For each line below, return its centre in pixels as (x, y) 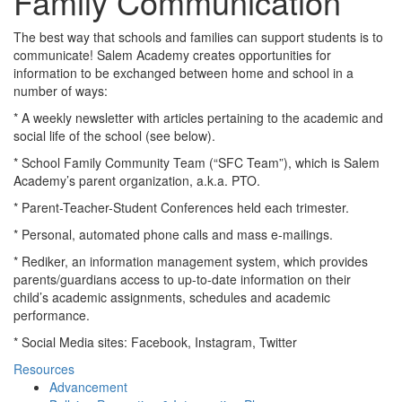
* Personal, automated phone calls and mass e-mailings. (173, 234)
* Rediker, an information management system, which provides (191, 261)
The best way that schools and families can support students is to (198, 37)
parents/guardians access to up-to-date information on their (182, 279)
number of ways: (61, 91)
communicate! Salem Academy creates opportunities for (172, 55)
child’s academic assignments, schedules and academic (172, 297)
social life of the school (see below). (114, 135)
